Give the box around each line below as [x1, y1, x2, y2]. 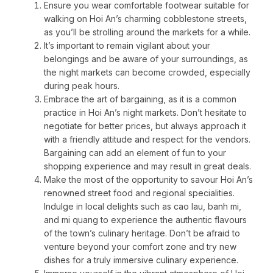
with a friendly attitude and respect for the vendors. [44, 134, 250, 145]
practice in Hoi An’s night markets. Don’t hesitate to [44, 107, 247, 118]
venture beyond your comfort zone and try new [44, 241, 236, 252]
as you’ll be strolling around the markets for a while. [44, 27, 250, 38]
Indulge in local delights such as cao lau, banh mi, [44, 201, 241, 212]
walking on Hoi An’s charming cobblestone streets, [44, 13, 247, 24]
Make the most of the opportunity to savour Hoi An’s [44, 174, 253, 185]
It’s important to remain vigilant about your [44, 40, 210, 51]
